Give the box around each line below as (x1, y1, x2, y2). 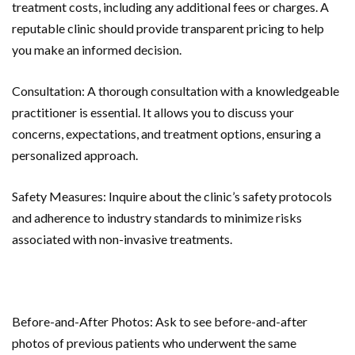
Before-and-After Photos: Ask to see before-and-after (12, 313, 307, 329)
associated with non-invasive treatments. (12, 231, 232, 246)
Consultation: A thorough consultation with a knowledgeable (12, 82, 339, 98)
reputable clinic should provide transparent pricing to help (12, 20, 324, 36)
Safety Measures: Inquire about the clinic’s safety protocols (12, 188, 332, 204)
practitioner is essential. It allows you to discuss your (12, 104, 294, 120)
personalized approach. (12, 147, 138, 162)
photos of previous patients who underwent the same (12, 334, 296, 350)
